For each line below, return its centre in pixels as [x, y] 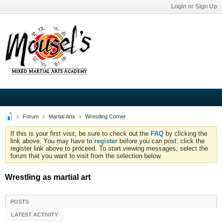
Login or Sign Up [194, 6]
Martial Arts [62, 116]
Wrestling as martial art [48, 177]
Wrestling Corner [106, 116]
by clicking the [185, 134]
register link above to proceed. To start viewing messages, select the [109, 148]
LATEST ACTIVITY [34, 215]
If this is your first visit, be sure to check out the [81, 134]
